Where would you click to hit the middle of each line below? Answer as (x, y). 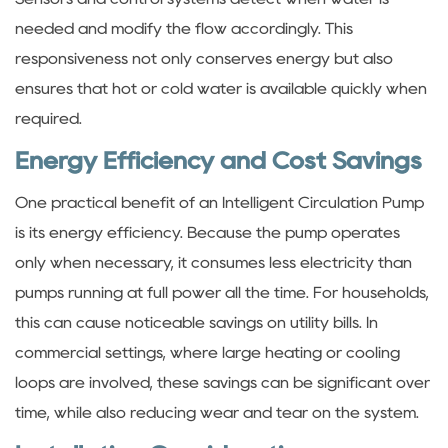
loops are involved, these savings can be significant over (222, 382)
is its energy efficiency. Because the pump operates (207, 232)
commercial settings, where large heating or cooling (207, 352)
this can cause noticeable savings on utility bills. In (196, 322)
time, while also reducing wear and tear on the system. (217, 412)
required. (48, 118)
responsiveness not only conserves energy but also (204, 58)
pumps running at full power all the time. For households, (222, 292)
